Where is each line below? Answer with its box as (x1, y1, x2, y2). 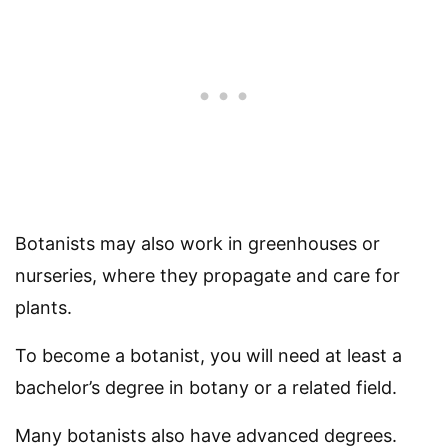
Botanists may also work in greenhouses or (15, 233, 380, 255)
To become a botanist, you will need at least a (15, 345, 402, 367)
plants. (15, 297, 72, 319)
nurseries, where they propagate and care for (15, 265, 400, 287)
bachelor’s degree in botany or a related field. (15, 377, 397, 399)
